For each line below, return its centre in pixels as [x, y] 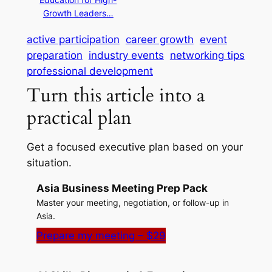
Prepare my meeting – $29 [101, 235]
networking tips [207, 55]
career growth [159, 39]
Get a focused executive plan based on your [134, 147]
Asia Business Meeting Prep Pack [122, 188]
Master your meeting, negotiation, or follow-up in [132, 202]
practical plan [79, 117]
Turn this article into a [115, 95]
